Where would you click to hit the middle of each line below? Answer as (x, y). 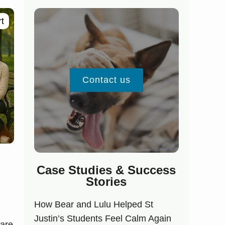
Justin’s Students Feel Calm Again (102, 218)
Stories (106, 181)
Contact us (106, 80)
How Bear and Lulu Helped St (93, 204)
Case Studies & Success (106, 170)
